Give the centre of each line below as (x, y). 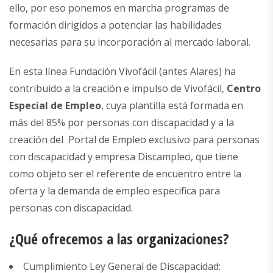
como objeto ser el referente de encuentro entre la (125, 174)
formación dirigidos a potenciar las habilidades (115, 25)
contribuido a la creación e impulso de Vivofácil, (118, 89)
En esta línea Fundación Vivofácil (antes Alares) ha (122, 72)
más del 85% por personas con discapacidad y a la (122, 123)
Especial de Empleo (55, 106)
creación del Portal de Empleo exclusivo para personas (134, 140)
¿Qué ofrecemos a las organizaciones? (119, 239)
